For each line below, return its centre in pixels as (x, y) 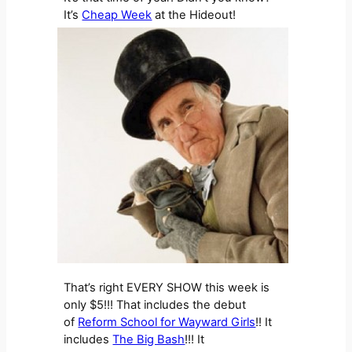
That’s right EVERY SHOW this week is (167, 288)
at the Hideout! (196, 15)
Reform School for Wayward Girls (167, 323)
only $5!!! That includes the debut (155, 305)
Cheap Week (117, 15)
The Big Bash (149, 340)
